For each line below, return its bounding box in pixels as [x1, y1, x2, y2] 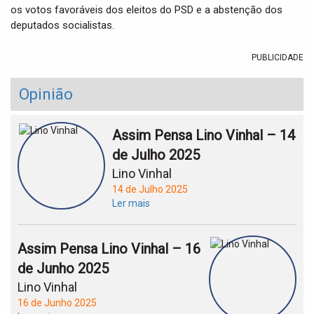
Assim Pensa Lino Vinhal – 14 [112, 127, 295, 144]
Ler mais [112, 198, 150, 209]
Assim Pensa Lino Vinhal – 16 [18, 240, 200, 257]
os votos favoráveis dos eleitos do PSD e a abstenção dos [11, 4, 282, 16]
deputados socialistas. [11, 19, 114, 32]
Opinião [19, 86, 73, 103]
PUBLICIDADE [252, 53, 303, 62]
